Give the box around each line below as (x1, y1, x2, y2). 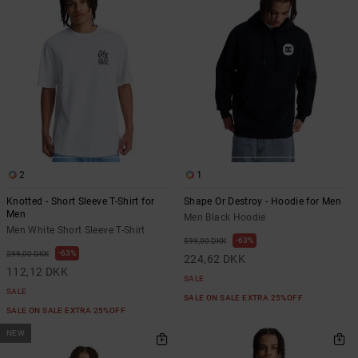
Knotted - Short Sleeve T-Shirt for (6, 195, 155, 207)
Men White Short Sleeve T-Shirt (6, 224, 145, 236)
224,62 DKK (184, 252, 246, 265)
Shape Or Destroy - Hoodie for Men (184, 195, 341, 207)
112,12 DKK (6, 265, 69, 278)
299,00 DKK (6, 249, 49, 258)
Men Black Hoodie (184, 211, 266, 223)
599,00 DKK (184, 236, 226, 245)
